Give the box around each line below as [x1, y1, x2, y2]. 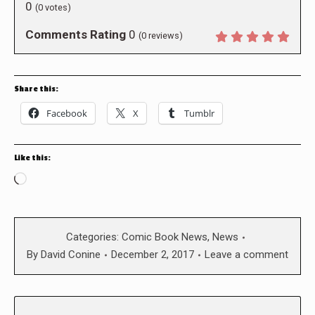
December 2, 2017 [111, 248, 194, 262]
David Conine [41, 248, 101, 262]
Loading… [26, 173, 77, 188]
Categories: [66, 231, 122, 244]
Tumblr [184, 107, 214, 120]
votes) [43, 2, 71, 13]
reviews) [146, 30, 183, 41]
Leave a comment [205, 248, 288, 262]
